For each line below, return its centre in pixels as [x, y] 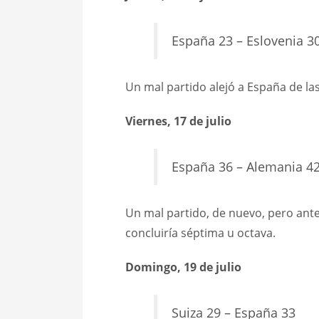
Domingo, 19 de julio [183, 267]
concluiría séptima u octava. [200, 233]
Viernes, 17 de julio [178, 121]
